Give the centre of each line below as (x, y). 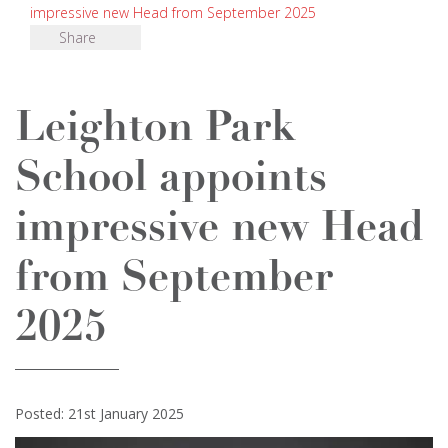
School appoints (171, 179)
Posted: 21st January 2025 (99, 413)
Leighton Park (155, 129)
